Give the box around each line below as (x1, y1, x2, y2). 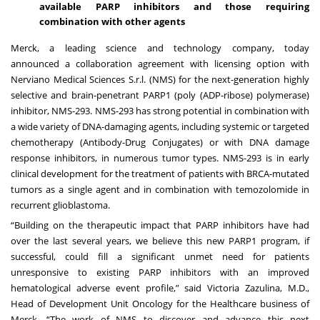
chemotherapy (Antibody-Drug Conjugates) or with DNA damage (11, 135, 309, 149)
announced (11, 56, 59, 70)
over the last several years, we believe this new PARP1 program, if (11, 234, 309, 247)
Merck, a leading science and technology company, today (11, 41, 309, 54)
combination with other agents (39, 14, 187, 28)
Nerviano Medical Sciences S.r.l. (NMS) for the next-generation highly (11, 72, 309, 86)
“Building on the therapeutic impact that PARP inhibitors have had (11, 218, 309, 231)
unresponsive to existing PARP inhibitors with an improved (11, 265, 309, 279)
